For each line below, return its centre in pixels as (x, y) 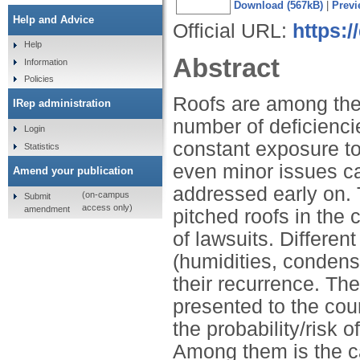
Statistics (41, 146)
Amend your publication (73, 170)
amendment (47, 209)
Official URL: (233, 31)
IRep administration (62, 104)
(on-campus (105, 195)
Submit (37, 196)
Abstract (226, 67)
